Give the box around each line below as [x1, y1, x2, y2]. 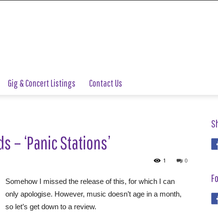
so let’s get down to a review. [5, 202, 96, 211]
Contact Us [89, 77, 122, 89]
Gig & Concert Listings [8, 77, 75, 89]
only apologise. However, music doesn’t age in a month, [5, 190, 182, 198]
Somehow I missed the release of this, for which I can [5, 177, 175, 185]
